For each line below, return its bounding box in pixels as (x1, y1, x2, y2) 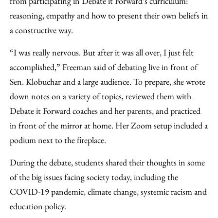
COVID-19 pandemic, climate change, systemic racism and (10, 186, 207, 197)
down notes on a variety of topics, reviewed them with (10, 91, 191, 102)
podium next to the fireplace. (10, 134, 106, 145)
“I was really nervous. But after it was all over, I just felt (10, 47, 194, 58)
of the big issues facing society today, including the (10, 171, 178, 182)
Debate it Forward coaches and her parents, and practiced (10, 105, 200, 116)
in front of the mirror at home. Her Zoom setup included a (10, 120, 208, 131)
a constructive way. (10, 24, 73, 36)
